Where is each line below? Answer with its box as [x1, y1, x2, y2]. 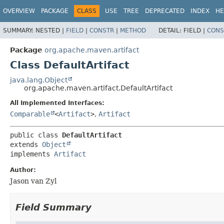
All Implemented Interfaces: [10, 99, 104, 106]
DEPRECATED [145, 7, 184, 14]
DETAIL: [158, 26, 183, 34]
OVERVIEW [3, 7, 35, 14]
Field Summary [15, 201, 91, 212]
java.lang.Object [10, 75, 67, 84]
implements [10, 149, 54, 158]
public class [10, 130, 62, 139]
